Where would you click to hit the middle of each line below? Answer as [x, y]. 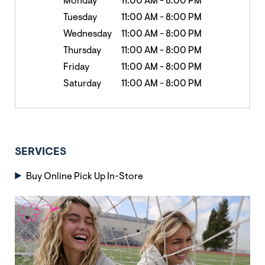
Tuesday [80, 18]
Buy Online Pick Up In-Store [84, 177]
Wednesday [87, 34]
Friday [76, 67]
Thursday [82, 51]
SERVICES [41, 153]
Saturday [82, 84]
